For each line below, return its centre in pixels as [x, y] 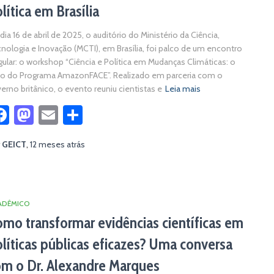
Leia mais [183, 89]
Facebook [49, 115]
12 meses [47, 144]
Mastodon [76, 115]
